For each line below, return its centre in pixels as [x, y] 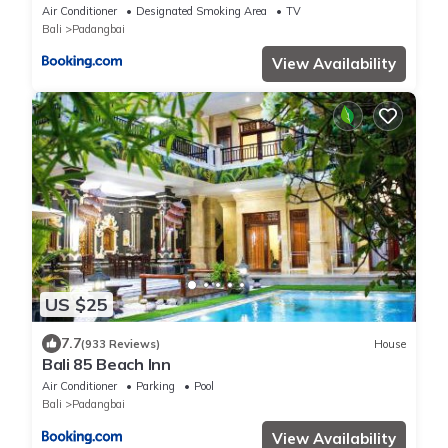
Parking [155, 386]
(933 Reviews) [120, 343]
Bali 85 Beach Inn [106, 364]
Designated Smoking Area [201, 10]
